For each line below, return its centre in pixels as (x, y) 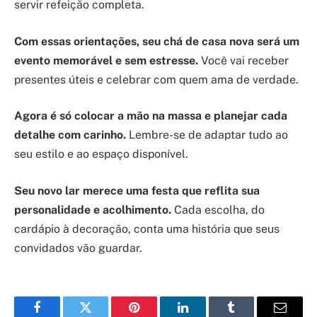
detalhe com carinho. (70, 135)
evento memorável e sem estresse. (106, 60)
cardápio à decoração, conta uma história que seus (147, 229)
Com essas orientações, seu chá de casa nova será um (157, 41)
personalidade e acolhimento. (93, 209)
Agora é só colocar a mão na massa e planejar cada (151, 116)
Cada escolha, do (218, 209)
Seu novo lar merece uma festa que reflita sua (137, 190)
